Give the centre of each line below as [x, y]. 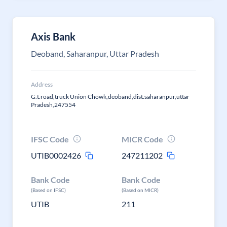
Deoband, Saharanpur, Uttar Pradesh [95, 53]
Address [42, 84]
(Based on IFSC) [48, 190]
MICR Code [143, 139]
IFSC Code [50, 139]
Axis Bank [53, 36]
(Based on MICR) [140, 190]
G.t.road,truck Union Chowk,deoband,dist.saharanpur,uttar [110, 97]
